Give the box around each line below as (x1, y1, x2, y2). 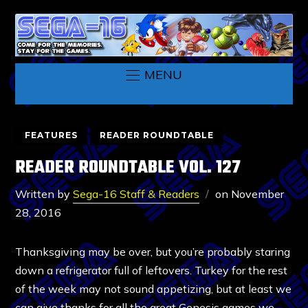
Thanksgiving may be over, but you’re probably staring (15, 244, 291, 258)
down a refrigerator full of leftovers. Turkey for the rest (15, 263, 288, 277)
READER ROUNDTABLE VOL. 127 (15, 153, 241, 181)
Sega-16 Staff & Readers (73, 186, 200, 201)
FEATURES (25, 129, 78, 140)
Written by (15, 186, 74, 201)
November (231, 186, 285, 201)
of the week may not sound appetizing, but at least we (15, 281, 292, 296)
